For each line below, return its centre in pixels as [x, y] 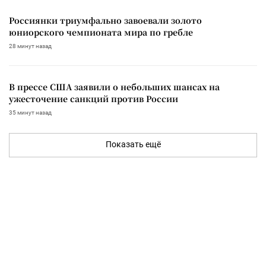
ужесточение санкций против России [94, 98]
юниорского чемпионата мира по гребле [101, 32]
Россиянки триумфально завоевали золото [105, 20]
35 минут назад [30, 112]
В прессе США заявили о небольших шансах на [114, 86]
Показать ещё [133, 144]
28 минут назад [30, 46]
